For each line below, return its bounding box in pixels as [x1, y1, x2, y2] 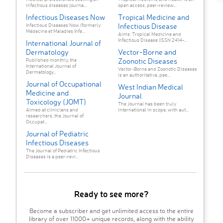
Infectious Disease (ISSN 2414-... [117, 37, 187, 43]
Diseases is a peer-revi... [26, 153, 79, 160]
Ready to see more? [74, 188, 149, 200]
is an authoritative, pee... [117, 72, 170, 78]
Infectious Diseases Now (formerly [26, 22, 101, 28]
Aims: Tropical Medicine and [117, 31, 181, 37]
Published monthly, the [26, 57, 77, 63]
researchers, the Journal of [26, 112, 84, 119]
